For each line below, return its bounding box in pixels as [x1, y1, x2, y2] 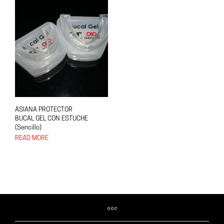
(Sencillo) [15, 124, 41, 131]
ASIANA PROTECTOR [15, 106, 72, 113]
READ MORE [15, 134, 48, 141]
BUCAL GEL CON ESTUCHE [15, 115, 88, 122]
